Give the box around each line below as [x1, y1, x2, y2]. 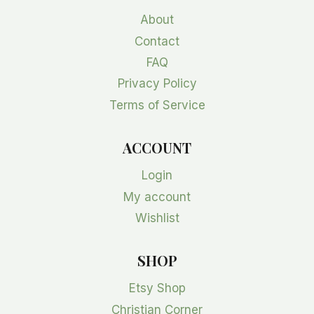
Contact [135, 34, 179, 48]
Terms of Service [109, 97, 205, 112]
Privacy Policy [117, 76, 197, 91]
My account [123, 189, 191, 204]
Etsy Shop [128, 281, 186, 296]
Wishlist [135, 210, 179, 225]
